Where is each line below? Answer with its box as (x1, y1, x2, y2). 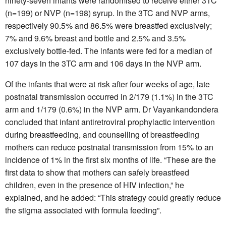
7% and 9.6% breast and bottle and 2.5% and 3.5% (5, 32, 186, 44)
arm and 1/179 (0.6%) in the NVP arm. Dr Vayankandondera (5, 103, 218, 115)
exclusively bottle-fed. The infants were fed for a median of (5, 44, 212, 56)
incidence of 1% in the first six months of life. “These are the (5, 153, 216, 165)
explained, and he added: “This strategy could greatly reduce (5, 191, 221, 203)
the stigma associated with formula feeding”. (5, 204, 161, 216)
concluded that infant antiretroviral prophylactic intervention (5, 116, 215, 128)
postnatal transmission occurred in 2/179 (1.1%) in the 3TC (5, 90, 213, 102)
